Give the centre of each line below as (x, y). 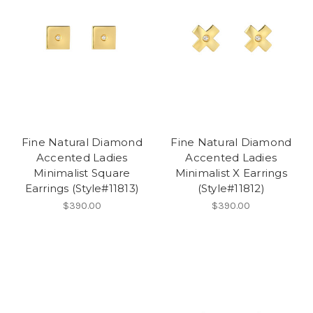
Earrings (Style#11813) (82, 188)
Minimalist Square (82, 173)
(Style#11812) (231, 188)
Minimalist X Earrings (231, 173)
